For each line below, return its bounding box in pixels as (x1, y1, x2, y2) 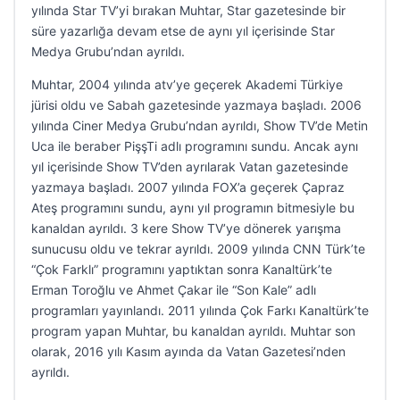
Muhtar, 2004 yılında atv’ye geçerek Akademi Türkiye (31, 77, 343, 92)
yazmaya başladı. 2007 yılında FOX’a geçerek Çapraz (31, 179, 345, 195)
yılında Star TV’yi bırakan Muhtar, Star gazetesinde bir (31, 3, 346, 18)
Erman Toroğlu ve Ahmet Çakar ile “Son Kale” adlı (31, 282, 316, 297)
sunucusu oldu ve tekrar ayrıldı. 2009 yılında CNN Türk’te (31, 241, 365, 256)
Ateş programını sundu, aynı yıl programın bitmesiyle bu (31, 200, 354, 215)
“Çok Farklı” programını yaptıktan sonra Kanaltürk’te (31, 262, 332, 277)
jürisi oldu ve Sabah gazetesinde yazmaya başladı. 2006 (31, 97, 362, 112)
